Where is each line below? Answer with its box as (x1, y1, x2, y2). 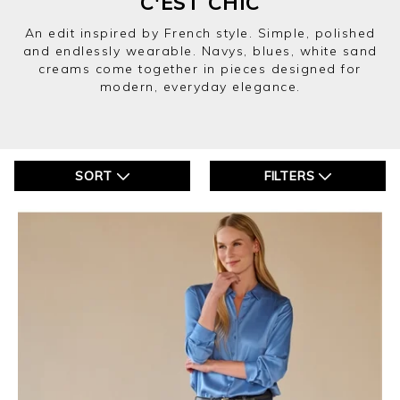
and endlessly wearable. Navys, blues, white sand (22, 43, 378, 59)
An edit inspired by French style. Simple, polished (24, 25, 376, 41)
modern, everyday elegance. (99, 79, 301, 95)
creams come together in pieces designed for (38, 61, 362, 77)
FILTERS (263, 167, 320, 184)
